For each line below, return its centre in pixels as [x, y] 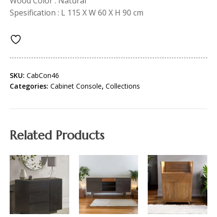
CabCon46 [43, 75]
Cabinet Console [76, 86]
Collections [123, 86]
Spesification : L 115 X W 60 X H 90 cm [77, 12]
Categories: [30, 86]
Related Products [57, 135]
